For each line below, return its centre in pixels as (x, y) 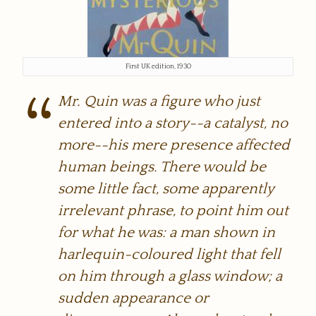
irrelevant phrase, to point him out (174, 211)
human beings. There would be (162, 167)
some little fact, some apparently (166, 189)
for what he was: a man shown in (167, 233)
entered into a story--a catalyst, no (173, 123)
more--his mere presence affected (174, 145)
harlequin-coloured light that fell (170, 255)
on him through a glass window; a (170, 276)
